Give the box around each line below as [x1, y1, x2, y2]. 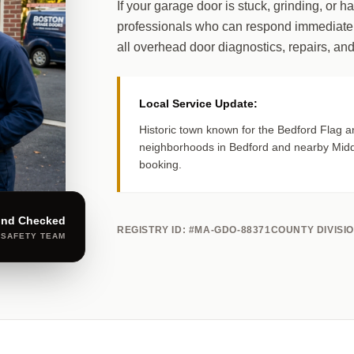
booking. [139, 157, 182, 171]
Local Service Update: [139, 96, 258, 110]
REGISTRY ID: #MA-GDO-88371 [117, 224, 271, 235]
